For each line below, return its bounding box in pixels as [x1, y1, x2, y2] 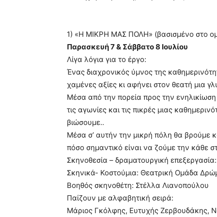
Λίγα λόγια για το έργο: [67, 55, 146, 64]
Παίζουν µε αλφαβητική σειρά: [67, 193, 173, 203]
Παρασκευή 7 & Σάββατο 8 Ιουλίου [67, 42, 188, 52]
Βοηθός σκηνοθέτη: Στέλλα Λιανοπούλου [67, 181, 209, 190]
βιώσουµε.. [67, 118, 104, 127]
